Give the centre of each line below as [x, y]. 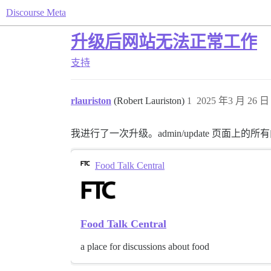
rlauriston [91, 101]
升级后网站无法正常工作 [164, 42]
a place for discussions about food [145, 247]
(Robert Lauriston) [150, 101]
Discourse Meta [36, 12]
